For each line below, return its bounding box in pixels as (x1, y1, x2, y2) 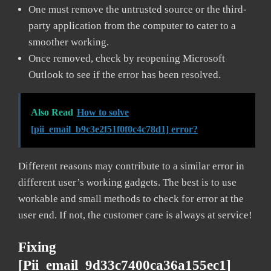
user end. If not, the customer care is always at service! (18, 209, 252, 221)
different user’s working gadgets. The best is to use (18, 176, 237, 188)
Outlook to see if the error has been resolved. (28, 68, 223, 80)
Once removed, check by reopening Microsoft (28, 52, 225, 64)
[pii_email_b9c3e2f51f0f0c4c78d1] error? (31, 123, 198, 134)
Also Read (31, 106, 73, 117)
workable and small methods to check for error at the (18, 192, 244, 204)
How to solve (77, 106, 129, 117)
